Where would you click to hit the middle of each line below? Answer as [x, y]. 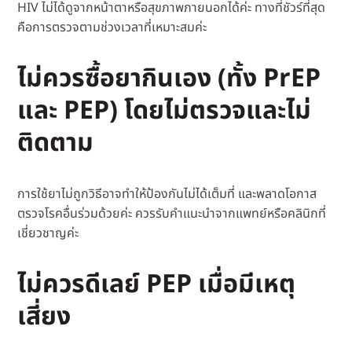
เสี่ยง [44, 317]
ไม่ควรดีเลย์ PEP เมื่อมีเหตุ [157, 285]
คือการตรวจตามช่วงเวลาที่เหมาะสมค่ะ [112, 28]
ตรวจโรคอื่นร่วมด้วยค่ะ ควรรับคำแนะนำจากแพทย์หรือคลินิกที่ [172, 214]
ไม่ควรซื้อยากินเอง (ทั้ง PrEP [169, 79]
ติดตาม [56, 143]
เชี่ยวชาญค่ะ [48, 234]
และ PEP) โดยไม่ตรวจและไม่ [165, 111]
